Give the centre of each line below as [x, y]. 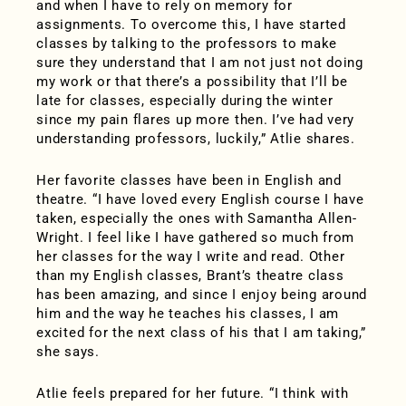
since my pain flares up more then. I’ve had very [195, 120]
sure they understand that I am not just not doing [200, 63]
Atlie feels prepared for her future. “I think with [193, 394]
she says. [68, 352]
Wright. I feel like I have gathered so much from [195, 238]
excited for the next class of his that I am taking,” [201, 333]
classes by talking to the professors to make [187, 44]
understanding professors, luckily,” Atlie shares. [196, 139]
